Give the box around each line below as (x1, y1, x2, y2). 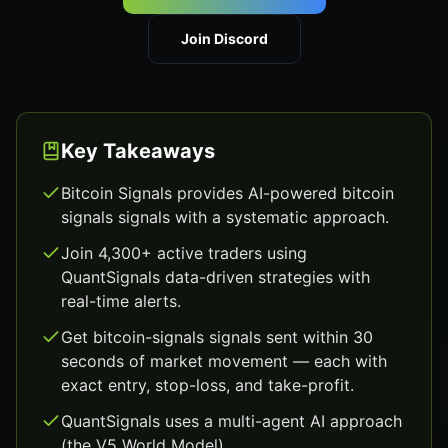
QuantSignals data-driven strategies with (61, 267, 370, 287)
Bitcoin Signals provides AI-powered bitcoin (61, 183, 394, 203)
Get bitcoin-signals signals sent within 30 (61, 327, 373, 347)
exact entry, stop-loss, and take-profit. (61, 375, 354, 395)
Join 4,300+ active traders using (61, 243, 307, 263)
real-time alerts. (61, 291, 181, 311)
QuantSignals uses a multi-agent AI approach (61, 411, 402, 431)
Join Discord (180, 30, 268, 47)
